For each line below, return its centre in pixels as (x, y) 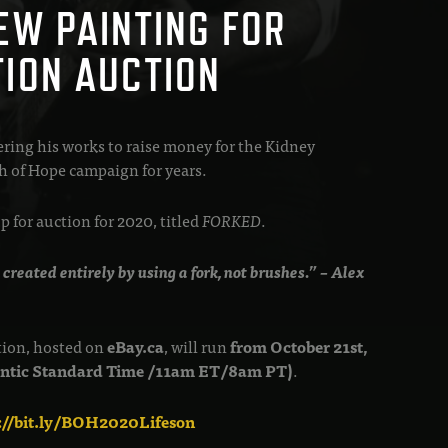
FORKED (232, 219)
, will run (197, 346)
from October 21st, (299, 346)
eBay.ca (136, 346)
